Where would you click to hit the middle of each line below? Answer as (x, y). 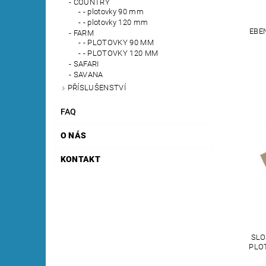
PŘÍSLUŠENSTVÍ (96, 88)
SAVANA (88, 75)
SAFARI (86, 64)
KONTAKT (80, 159)
